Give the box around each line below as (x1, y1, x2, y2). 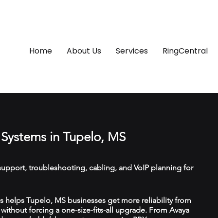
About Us (67, 45, 101, 56)
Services (116, 45, 148, 56)
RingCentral (163, 45, 208, 56)
